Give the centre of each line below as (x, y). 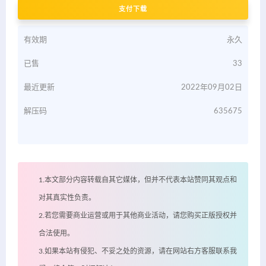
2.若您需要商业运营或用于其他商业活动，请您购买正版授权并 (138, 216)
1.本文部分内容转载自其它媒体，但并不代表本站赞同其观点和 (138, 180)
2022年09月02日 (212, 88)
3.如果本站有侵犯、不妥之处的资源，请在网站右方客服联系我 (138, 251)
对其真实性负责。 (67, 198)
